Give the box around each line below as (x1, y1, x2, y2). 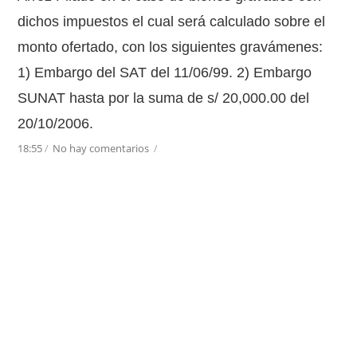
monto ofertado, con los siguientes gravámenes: (18, 39, 324, 55)
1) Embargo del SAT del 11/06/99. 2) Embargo (18, 65, 312, 80)
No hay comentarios (53, 141, 152, 155)
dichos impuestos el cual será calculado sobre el (18, 14, 326, 29)
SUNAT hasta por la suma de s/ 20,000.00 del (18, 90, 310, 106)
